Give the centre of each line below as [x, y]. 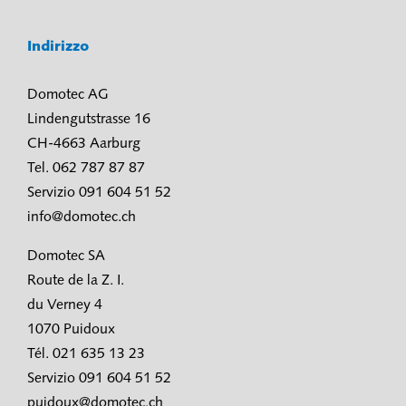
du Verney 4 [65, 305]
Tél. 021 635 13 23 [86, 354]
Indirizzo [60, 47]
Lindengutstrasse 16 [89, 120]
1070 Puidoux [71, 330]
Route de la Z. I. [76, 281]
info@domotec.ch [82, 217]
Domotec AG [68, 95]
